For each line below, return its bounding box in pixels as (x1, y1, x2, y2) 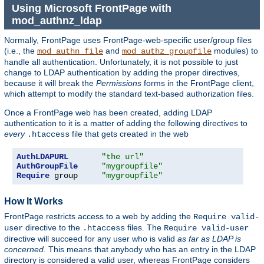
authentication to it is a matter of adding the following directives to (4, 118, 247, 128)
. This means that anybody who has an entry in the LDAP (44, 244, 256, 254)
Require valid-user (164, 223, 249, 233)
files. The (125, 222, 164, 232)
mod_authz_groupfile (122, 46, 212, 56)
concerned (4, 244, 44, 254)
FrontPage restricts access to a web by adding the (4, 211, 193, 221)
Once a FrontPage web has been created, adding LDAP (4, 107, 212, 117)
